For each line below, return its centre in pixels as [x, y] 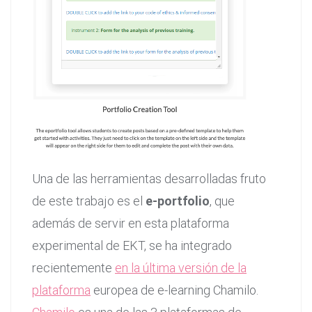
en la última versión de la [181, 267]
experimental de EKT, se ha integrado [132, 245]
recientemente [73, 267]
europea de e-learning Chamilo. [174, 290]
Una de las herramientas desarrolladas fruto [149, 178]
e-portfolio [178, 201]
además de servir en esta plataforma [131, 223]
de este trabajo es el [89, 201]
